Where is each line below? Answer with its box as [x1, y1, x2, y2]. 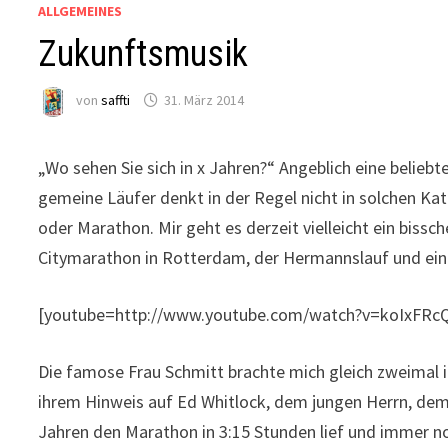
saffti [101, 91, 131, 110]
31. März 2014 [164, 91, 245, 110]
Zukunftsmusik [38, 32, 249, 75]
